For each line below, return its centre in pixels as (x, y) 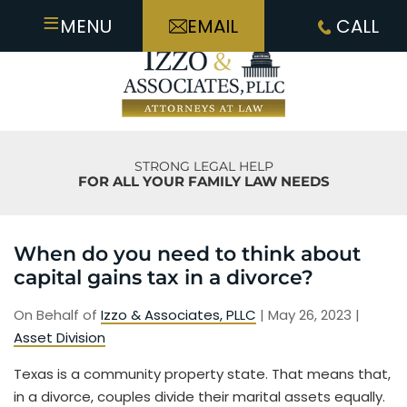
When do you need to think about (187, 254)
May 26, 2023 (312, 315)
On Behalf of (57, 315)
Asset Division (60, 338)
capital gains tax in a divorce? (164, 278)
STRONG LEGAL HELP (203, 167)
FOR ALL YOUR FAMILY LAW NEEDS (203, 182)
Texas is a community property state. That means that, (202, 374)
